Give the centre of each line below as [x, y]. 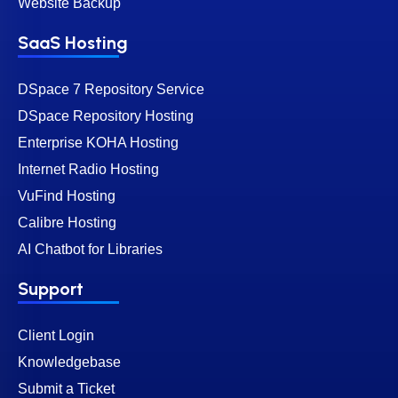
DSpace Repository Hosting [106, 115]
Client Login [56, 335]
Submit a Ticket [66, 388]
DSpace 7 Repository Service [111, 89]
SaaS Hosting [73, 42]
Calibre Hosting [67, 222]
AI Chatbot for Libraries [90, 249]
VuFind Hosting [67, 195]
